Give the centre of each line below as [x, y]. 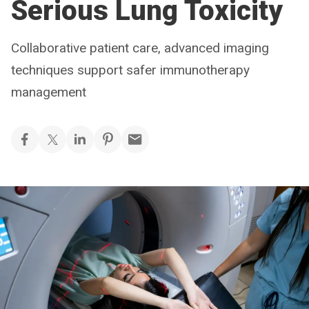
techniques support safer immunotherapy [130, 70]
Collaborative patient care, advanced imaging [140, 48]
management [49, 92]
